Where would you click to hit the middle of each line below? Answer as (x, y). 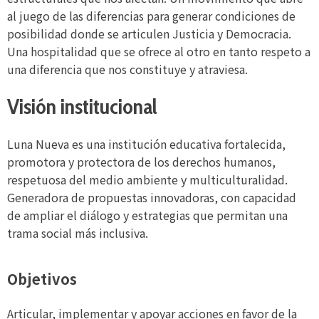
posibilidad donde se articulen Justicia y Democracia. (149, 34)
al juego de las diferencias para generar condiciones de (151, 16)
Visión (32, 107)
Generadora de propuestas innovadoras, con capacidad (152, 198)
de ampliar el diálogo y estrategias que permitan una (147, 215)
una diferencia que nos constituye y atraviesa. (127, 69)
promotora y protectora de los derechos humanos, (141, 162)
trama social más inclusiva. (78, 233)
